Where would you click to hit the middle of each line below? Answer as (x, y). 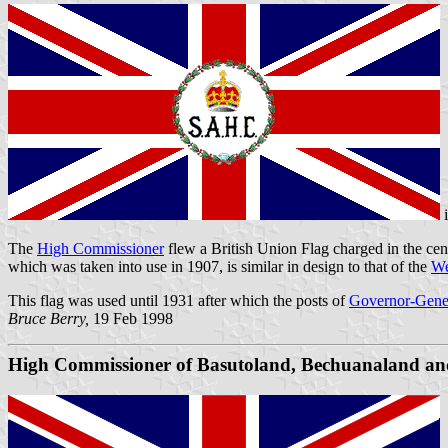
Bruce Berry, (48, 318)
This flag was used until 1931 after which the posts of (178, 300)
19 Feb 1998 (131, 318)
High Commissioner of (102, 364)
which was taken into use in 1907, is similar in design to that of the (219, 266)
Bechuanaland (360, 364)
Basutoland (244, 364)
